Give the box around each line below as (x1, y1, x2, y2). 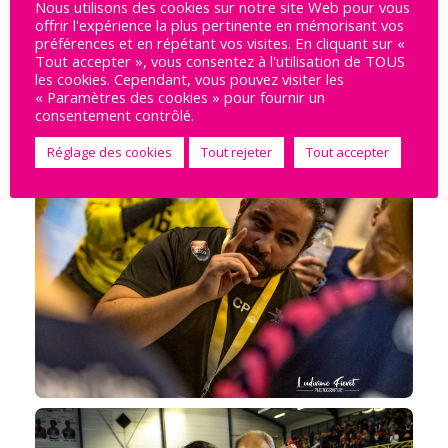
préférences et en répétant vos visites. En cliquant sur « (35, 33, 405, 53)
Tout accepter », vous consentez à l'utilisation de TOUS (35, 51, 405, 71)
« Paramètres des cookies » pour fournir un (35, 87, 325, 107)
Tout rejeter (201, 143, 272, 161)
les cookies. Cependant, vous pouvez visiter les (35, 69, 344, 89)
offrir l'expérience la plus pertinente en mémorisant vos (35, 15, 404, 35)
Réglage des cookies (47, 143, 172, 161)
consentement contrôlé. (35, 105, 194, 125)
